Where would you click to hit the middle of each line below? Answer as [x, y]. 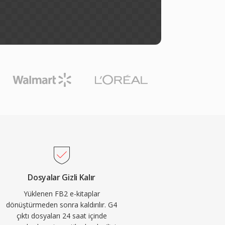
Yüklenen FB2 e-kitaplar [62, 194]
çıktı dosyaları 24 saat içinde [62, 216]
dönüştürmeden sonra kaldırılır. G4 [62, 205]
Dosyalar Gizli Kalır [62, 177]
